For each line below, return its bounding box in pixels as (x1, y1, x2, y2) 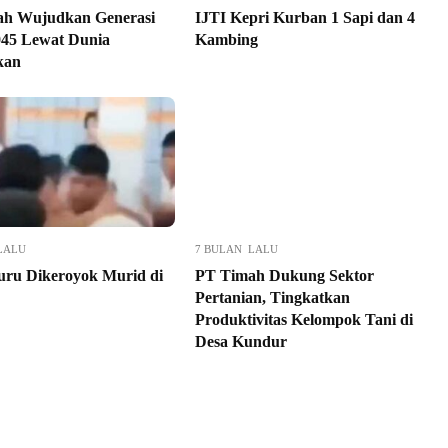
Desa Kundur (194, 332, 287, 350)
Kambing (194, 30, 258, 48)
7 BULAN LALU (194, 242, 278, 255)
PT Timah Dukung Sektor (194, 266, 374, 284)
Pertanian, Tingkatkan (194, 288, 350, 306)
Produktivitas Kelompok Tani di (194, 310, 413, 328)
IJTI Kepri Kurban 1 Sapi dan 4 (194, 8, 415, 26)
